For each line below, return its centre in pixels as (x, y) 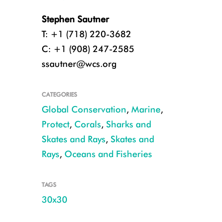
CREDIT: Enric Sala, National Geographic (64, 204)
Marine (146, 109)
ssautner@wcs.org (79, 64)
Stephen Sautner (75, 19)
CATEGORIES (59, 94)
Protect (55, 124)
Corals (87, 124)
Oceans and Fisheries (108, 154)
